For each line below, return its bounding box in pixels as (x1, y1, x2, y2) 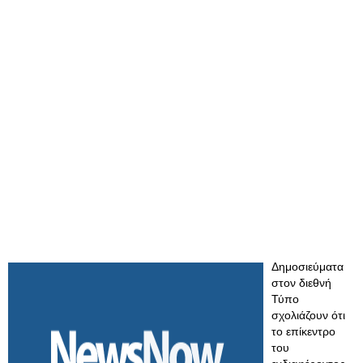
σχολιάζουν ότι (271, 309, 345, 322)
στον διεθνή (271, 276, 331, 289)
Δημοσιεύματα (271, 260, 344, 273)
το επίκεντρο (271, 325, 335, 338)
